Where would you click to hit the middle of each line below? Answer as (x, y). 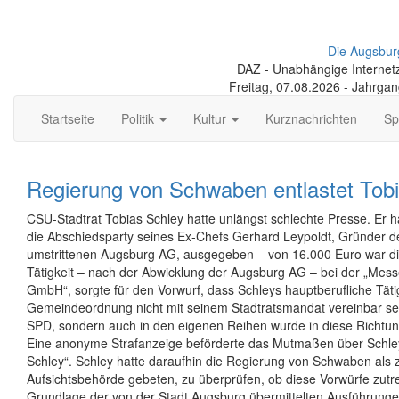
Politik (139, 118)
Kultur (212, 118)
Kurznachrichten (311, 118)
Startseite (68, 118)
